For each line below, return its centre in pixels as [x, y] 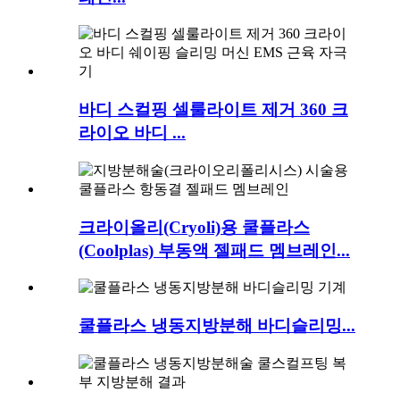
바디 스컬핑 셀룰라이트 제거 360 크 [213, 110]
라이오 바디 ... [132, 133]
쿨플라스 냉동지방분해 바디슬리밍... [217, 325]
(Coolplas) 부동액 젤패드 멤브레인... [214, 250]
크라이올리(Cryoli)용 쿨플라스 [194, 227]
